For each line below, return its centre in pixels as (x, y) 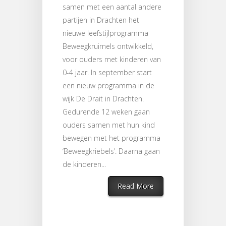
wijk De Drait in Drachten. (103, 99)
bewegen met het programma (111, 138)
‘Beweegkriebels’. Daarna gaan (111, 151)
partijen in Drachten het (101, 20)
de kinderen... (84, 164)
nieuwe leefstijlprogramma (105, 33)
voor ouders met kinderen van (112, 60)
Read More (136, 186)
